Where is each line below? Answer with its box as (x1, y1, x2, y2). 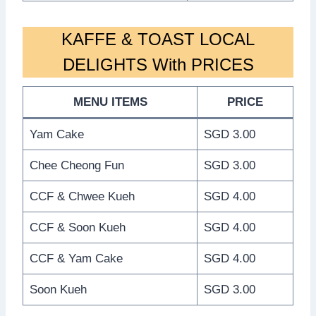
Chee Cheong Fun (29, 158, 124, 172)
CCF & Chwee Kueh (29, 189, 135, 203)
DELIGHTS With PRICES (62, 54, 254, 74)
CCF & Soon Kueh (29, 220, 126, 234)
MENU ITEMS (73, 95, 147, 109)
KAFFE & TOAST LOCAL (61, 29, 255, 49)
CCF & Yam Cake (29, 251, 123, 265)
